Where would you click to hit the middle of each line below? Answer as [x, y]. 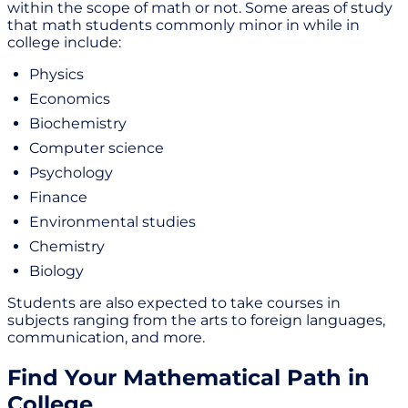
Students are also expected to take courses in [174, 303]
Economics [70, 99]
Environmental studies [112, 222]
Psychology [71, 173]
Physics [56, 75]
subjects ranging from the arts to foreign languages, [196, 321]
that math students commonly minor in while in [184, 25]
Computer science [97, 148]
